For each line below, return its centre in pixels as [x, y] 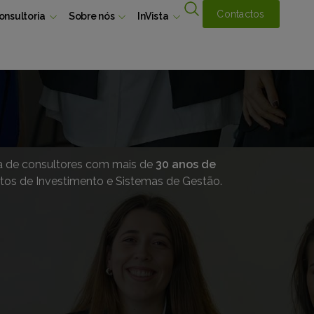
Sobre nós [91, 16]
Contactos [241, 14]
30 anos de [186, 164]
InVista [153, 16]
